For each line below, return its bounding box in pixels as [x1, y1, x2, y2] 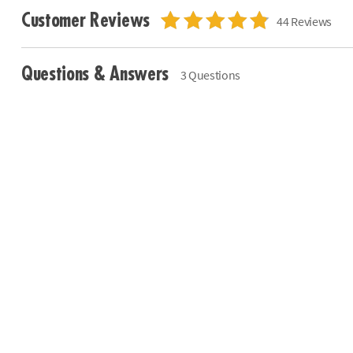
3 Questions [180, 67, 241, 84]
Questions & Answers [20, 64, 173, 84]
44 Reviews [277, 13, 333, 29]
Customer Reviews [20, 11, 154, 31]
